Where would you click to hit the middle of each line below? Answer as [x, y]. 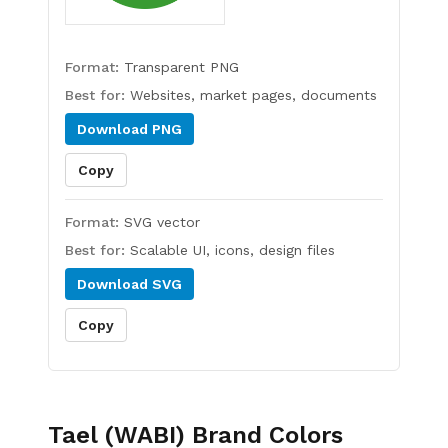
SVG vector [162, 222]
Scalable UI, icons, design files [232, 250]
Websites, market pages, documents [253, 95]
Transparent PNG [181, 67]
